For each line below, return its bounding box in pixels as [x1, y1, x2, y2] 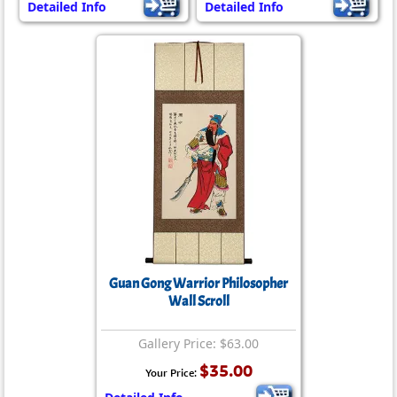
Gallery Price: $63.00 [138, 335, 259, 352]
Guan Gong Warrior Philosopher [109, 275, 288, 292]
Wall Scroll [167, 292, 230, 310]
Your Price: [144, 366, 199, 379]
